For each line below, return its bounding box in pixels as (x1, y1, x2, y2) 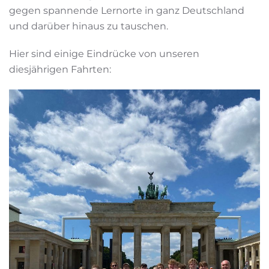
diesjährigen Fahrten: (9, 64, 111, 75)
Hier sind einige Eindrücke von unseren (9, 48, 199, 59)
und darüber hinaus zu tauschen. (9, 20, 168, 32)
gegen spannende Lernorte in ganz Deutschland (9, 5, 244, 16)
